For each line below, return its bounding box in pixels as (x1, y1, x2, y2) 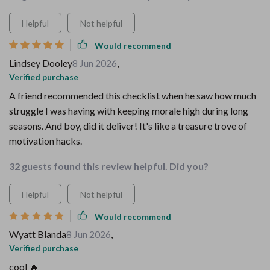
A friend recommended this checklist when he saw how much (9, 90, 256, 101)
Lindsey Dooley (9, 57, 72, 69)
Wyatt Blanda (9, 228, 66, 240)
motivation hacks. (9, 135, 82, 146)
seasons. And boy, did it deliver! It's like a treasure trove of (9, 120, 247, 131)
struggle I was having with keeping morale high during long (9, 105, 248, 116)
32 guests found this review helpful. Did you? (9, 160, 209, 172)
